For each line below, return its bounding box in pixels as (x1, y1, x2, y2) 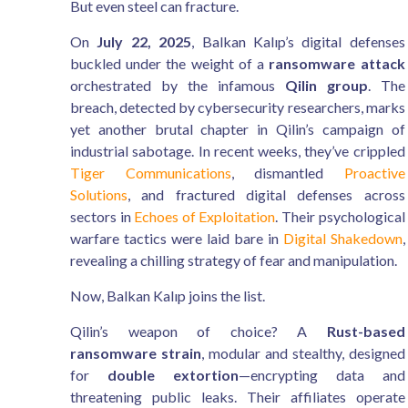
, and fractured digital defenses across (127, 186, 405, 203)
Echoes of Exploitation (134, 208, 276, 225)
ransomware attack (269, 55, 405, 72)
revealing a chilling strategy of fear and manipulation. (70, 251, 397, 269)
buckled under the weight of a (70, 55, 270, 72)
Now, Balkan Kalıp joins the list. (70, 287, 265, 304)
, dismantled (230, 164, 344, 181)
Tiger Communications (70, 164, 231, 181)
